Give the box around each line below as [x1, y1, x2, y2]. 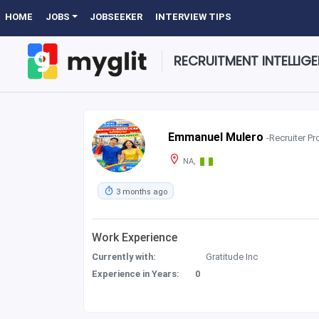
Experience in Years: [92, 268, 180, 280]
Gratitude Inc [206, 251, 258, 263]
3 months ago [114, 187, 168, 197]
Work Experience [92, 231, 178, 245]
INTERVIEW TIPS [155, 11, 232, 22]
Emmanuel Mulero [167, 130, 266, 144]
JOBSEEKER [90, 11, 143, 22]
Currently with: [92, 251, 157, 263]
